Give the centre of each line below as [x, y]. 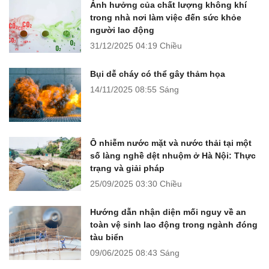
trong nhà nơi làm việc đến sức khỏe [166, 17]
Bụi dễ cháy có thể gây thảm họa [158, 74]
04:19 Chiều [159, 45]
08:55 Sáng [157, 89]
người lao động [122, 30]
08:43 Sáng [158, 252]
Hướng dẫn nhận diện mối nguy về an [168, 212]
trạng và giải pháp [127, 168]
